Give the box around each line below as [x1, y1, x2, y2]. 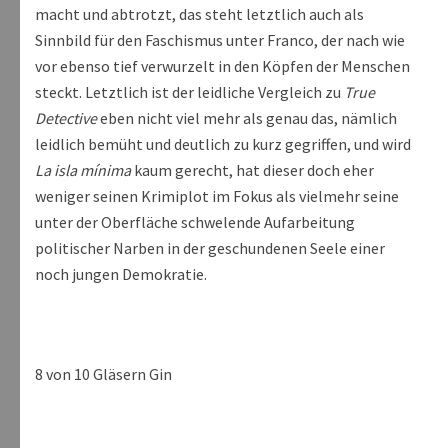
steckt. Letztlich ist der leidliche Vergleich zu [35, 82, 344, 103]
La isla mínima [35, 160, 131, 181]
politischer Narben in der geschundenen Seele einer [35, 238, 385, 259]
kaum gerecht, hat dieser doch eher [131, 160, 374, 181]
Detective [35, 108, 97, 129]
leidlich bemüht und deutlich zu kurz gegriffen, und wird [35, 134, 411, 155]
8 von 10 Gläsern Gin [35, 364, 172, 385]
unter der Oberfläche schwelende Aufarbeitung [35, 212, 355, 233]
